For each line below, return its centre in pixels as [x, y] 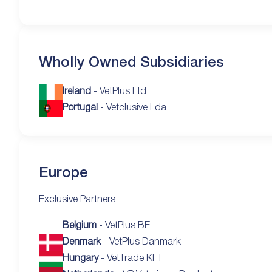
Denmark [82, 242]
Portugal [80, 108]
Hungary [81, 258]
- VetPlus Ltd [119, 91]
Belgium [80, 226]
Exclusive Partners [77, 199]
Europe [63, 173]
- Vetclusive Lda [132, 108]
